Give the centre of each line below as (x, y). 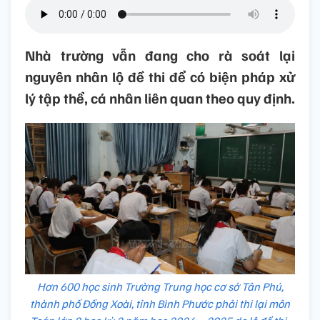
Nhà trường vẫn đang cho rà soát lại (160, 55)
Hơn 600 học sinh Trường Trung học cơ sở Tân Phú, (160, 287)
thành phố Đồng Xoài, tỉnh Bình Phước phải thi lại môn (160, 304)
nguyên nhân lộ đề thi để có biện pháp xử (160, 77)
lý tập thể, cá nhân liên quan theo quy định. (160, 98)
